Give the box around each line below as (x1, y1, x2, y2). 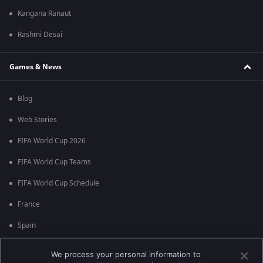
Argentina (18, 241, 50, 252)
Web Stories (18, 114, 57, 126)
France (18, 199, 40, 210)
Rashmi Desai (18, 29, 62, 41)
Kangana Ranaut (18, 8, 71, 19)
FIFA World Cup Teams (18, 157, 91, 168)
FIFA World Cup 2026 (18, 136, 86, 147)
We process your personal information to (51, 249, 201, 259)
